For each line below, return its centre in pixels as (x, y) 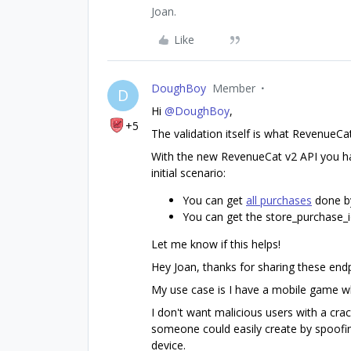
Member (234, 88)
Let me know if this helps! (216, 244)
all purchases (279, 200)
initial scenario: (188, 172)
